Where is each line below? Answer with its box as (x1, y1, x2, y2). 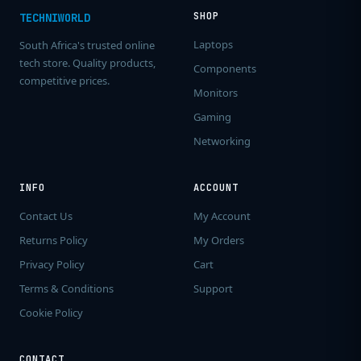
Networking (193, 134, 251, 149)
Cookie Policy (19, 305, 83, 321)
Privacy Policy (19, 257, 85, 272)
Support (193, 281, 233, 297)
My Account (193, 209, 251, 224)
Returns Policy (19, 233, 88, 248)
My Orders (193, 233, 244, 248)
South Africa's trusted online (19, 38, 155, 53)
